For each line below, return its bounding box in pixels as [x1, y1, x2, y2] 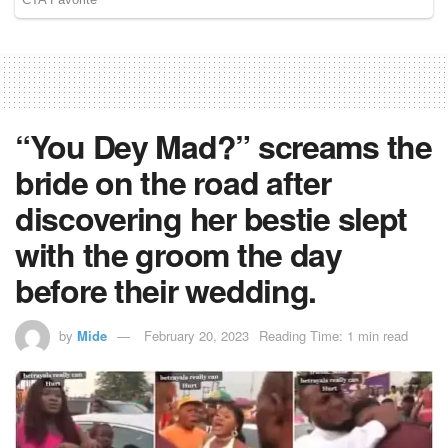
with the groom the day [15, 230, 342, 277]
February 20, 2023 [144, 326, 249, 346]
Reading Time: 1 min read [259, 326, 408, 346]
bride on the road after [15, 158, 331, 205]
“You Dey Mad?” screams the [15, 122, 432, 169]
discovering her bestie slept [15, 194, 408, 241]
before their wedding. [15, 266, 317, 313]
